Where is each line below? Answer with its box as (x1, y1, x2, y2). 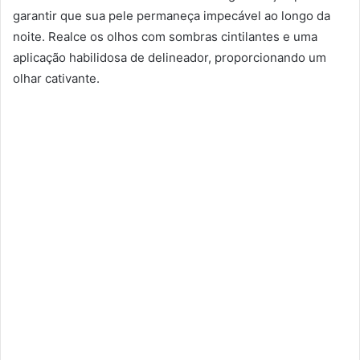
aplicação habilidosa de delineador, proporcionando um (13, 50, 326, 66)
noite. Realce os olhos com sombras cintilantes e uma (13, 29, 317, 45)
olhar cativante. (13, 71, 100, 87)
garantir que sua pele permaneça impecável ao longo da (13, 8, 330, 24)
